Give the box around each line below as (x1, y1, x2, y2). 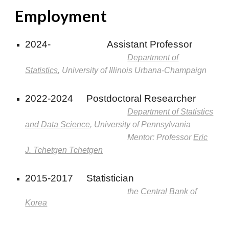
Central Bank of (141, 187, 197, 196)
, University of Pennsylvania (90, 120, 191, 129)
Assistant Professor (107, 39, 193, 50)
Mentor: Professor (127, 133, 194, 142)
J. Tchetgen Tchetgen (25, 146, 103, 154)
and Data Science (25, 120, 90, 129)
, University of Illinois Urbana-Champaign (58, 66, 207, 75)
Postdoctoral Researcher (86, 93, 196, 104)
